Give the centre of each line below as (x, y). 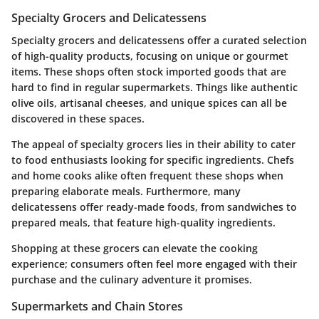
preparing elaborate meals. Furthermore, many (126, 192)
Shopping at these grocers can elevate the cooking (135, 249)
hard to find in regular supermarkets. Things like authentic (155, 88)
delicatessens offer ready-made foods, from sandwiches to (154, 207)
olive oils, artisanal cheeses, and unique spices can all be (149, 103)
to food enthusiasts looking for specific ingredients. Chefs (153, 160)
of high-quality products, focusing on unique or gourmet (150, 56)
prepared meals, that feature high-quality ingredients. (143, 223)
